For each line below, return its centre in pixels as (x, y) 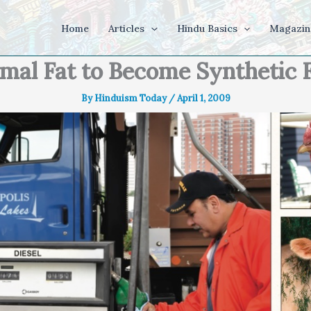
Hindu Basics (207, 28)
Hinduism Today (131, 98)
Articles (127, 28)
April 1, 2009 (203, 98)
